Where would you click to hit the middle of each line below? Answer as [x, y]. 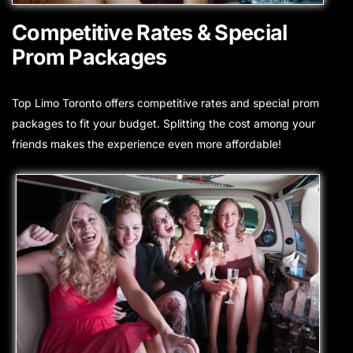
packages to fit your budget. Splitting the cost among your [163, 124]
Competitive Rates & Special [150, 33]
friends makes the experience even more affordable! [147, 144]
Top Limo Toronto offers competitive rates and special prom [165, 103]
